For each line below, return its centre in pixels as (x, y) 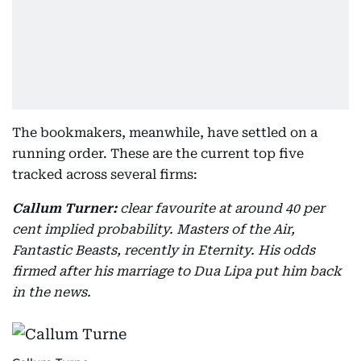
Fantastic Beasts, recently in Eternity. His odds (164, 250)
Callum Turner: (64, 208)
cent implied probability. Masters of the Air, (154, 229)
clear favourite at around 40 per (222, 208)
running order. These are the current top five (158, 154)
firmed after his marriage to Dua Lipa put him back (177, 271)
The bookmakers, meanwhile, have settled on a (165, 133)
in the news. (52, 292)
